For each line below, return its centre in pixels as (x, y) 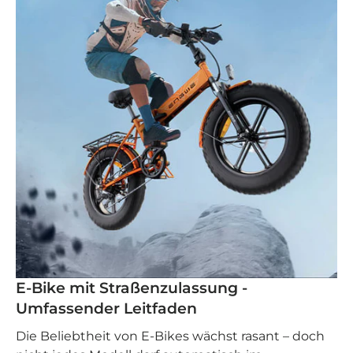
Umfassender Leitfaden (106, 309)
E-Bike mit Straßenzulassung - (132, 288)
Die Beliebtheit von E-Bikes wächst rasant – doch (170, 336)
